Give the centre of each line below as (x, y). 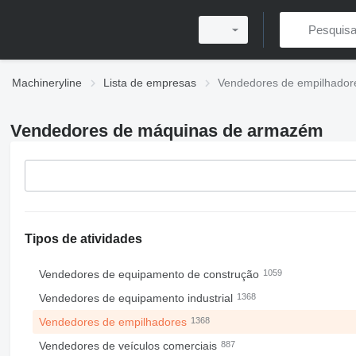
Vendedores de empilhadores (114, 322)
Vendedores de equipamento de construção (150, 274)
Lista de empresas (150, 83)
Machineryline (47, 83)
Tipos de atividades (83, 239)
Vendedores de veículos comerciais (129, 346)
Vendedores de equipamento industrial (137, 298)
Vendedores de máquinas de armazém (166, 131)
